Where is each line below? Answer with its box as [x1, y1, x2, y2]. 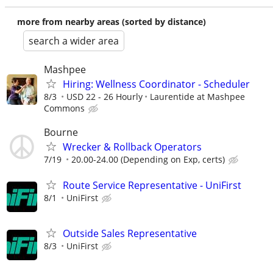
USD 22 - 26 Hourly [66, 91, 143, 103]
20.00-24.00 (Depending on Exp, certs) [71, 154, 225, 166]
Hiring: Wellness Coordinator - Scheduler [63, 77, 250, 91]
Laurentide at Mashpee [150, 91, 245, 103]
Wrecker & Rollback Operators [63, 140, 202, 154]
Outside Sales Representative [63, 226, 197, 240]
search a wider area [29, 34, 119, 48]
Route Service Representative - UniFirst [63, 178, 241, 192]
